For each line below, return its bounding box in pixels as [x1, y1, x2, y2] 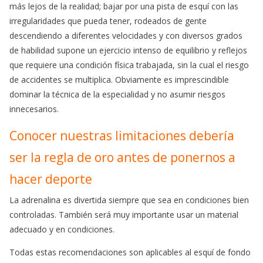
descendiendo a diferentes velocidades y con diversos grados [9, 30, 242, 42]
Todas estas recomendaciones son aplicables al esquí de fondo [9, 247, 251, 258]
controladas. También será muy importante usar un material [9, 209, 238, 221]
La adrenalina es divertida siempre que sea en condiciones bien [9, 194, 249, 206]
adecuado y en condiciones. [9, 224, 114, 235]
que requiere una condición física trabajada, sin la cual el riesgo [9, 59, 249, 71]
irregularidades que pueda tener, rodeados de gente [9, 15, 207, 27]
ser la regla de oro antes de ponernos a [9, 149, 235, 166]
